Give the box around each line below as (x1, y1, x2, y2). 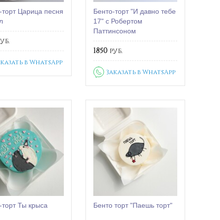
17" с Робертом (93, 17, 143, 26)
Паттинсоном (93, 27, 137, 35)
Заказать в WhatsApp (106, 68, 176, 76)
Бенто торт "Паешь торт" (93, 201, 173, 210)
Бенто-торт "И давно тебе (93, 7, 176, 16)
